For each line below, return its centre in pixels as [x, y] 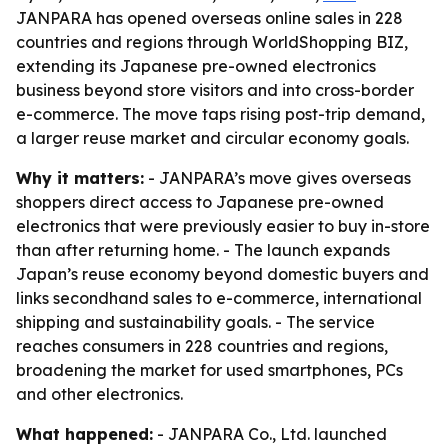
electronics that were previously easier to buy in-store [223, 226]
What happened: [84, 434]
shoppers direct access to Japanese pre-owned [200, 202]
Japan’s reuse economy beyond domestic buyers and [222, 274]
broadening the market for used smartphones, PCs [209, 370]
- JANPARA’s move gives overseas [277, 178]
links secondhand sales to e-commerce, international [219, 298]
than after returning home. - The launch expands [203, 250]
